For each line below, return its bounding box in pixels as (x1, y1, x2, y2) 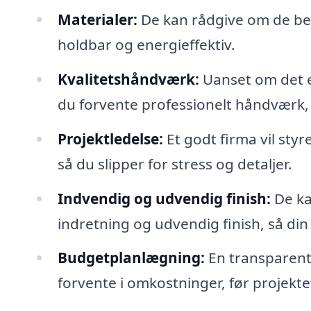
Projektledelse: (57, 128, 163, 149)
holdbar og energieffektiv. (57, 34, 235, 54)
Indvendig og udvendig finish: (57, 188, 271, 208)
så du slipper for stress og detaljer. (57, 153, 292, 174)
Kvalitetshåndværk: (57, 69, 199, 89)
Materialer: (57, 9, 137, 29)
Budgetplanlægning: (57, 248, 205, 268)
